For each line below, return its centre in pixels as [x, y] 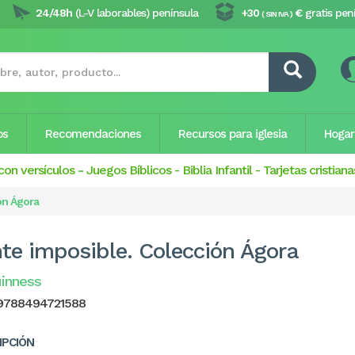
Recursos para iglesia [233, 134]
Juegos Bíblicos [129, 170]
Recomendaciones [93, 134]
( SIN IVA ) [277, 14]
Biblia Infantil [217, 170]
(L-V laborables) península [135, 13]
